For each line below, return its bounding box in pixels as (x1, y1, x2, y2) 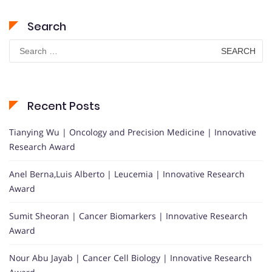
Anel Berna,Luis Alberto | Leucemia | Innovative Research (9, 168, 245, 180)
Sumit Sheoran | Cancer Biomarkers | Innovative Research (9, 210, 248, 222)
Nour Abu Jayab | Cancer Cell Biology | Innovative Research (9, 252, 252, 264)
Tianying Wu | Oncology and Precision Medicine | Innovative (9, 126, 256, 138)
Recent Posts (27, 98, 100, 114)
